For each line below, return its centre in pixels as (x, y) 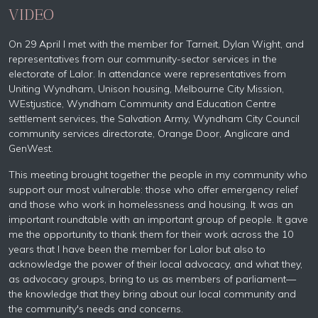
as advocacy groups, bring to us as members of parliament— (152, 279)
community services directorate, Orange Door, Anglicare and (149, 133)
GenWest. (31, 148)
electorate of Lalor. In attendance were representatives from (147, 74)
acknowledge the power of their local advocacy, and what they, (155, 264)
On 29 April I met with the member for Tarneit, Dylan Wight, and (156, 44)
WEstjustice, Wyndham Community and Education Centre (142, 104)
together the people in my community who (209, 175)
